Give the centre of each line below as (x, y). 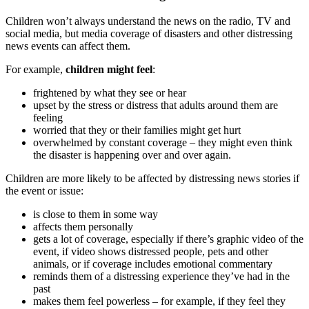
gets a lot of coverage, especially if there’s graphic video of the (168, 239)
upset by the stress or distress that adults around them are (156, 106)
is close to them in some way (96, 215)
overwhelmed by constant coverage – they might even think (163, 143)
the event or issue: (44, 191)
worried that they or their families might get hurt (137, 130)
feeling (48, 118)
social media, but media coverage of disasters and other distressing (149, 34)
